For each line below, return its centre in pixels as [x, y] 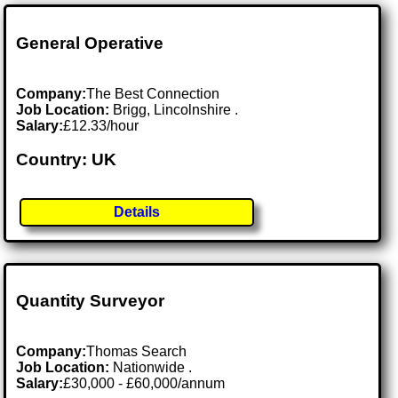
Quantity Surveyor [91, 301]
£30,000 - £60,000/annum [144, 384]
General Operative [90, 43]
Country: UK [67, 160]
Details [137, 212]
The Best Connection [153, 93]
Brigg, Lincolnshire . [176, 109]
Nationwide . [153, 368]
